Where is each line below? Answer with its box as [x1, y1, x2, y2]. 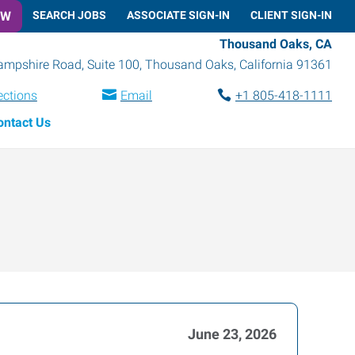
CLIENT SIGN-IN [250, 8, 332, 21]
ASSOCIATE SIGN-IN [127, 8, 230, 21]
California [239, 56, 293, 72]
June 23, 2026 [188, 326, 277, 342]
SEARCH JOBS [32, 8, 106, 21]
